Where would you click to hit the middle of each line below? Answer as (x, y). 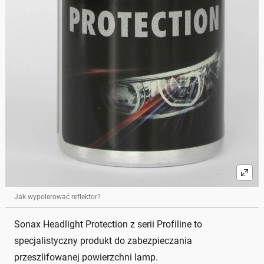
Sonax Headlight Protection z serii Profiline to (108, 224)
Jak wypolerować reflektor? (57, 197)
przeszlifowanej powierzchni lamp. (86, 257)
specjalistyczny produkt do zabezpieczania (103, 240)
